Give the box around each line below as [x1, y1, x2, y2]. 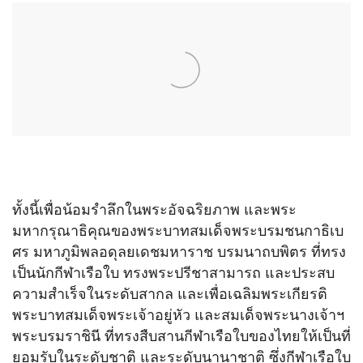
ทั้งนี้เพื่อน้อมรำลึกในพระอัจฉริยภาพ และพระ [12, 201, 297, 219]
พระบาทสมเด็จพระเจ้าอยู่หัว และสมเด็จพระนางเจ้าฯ [12, 306, 344, 324]
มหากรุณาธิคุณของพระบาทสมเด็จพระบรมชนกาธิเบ [12, 222, 344, 240]
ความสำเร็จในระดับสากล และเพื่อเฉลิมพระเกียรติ [12, 285, 327, 303]
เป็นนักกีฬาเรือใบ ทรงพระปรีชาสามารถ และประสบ [12, 264, 335, 282]
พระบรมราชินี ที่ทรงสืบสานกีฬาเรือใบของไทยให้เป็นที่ [12, 327, 351, 345]
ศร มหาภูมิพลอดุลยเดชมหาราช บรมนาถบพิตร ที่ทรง [12, 243, 346, 261]
